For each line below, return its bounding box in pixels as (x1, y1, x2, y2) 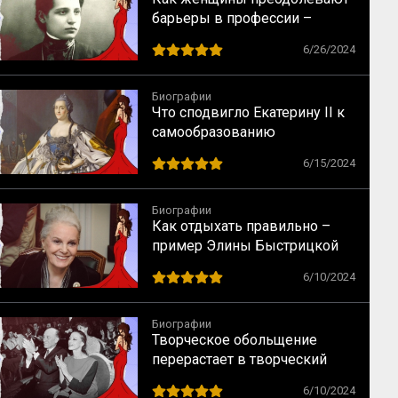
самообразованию (152, 123, 275, 140)
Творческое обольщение (152, 331, 317, 348)
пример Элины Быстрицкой (152, 237, 338, 254)
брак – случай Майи (152, 370, 283, 387)
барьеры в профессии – (152, 10, 312, 27)
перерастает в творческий (152, 351, 327, 368)
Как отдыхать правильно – (152, 218, 330, 235)
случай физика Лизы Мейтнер (152, 29, 352, 46)
